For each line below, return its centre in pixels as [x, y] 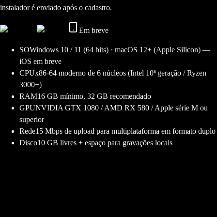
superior [32, 120]
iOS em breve [40, 62]
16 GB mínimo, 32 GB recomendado [94, 96]
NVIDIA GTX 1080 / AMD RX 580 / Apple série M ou [122, 108]
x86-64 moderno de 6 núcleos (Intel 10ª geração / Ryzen [121, 73]
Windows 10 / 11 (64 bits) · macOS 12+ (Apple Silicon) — [120, 50]
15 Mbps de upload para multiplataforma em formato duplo [125, 131]
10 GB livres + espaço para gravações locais [105, 143]
